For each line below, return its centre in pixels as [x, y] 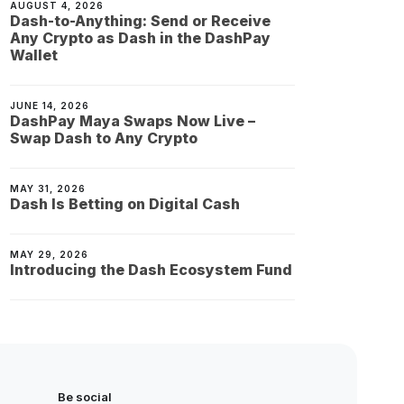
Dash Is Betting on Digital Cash [125, 204]
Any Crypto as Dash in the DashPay [141, 38]
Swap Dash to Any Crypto [104, 138]
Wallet [34, 55]
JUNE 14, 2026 [50, 106]
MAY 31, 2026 [48, 189]
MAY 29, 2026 [50, 255]
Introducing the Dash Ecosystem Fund [151, 270]
